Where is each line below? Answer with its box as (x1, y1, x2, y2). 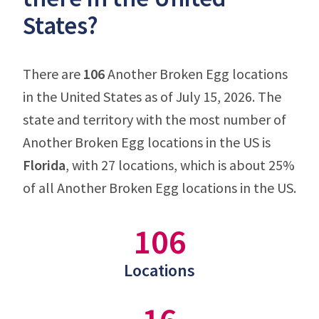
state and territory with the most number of (23, 110, 286, 128)
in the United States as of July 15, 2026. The (23, 88, 281, 105)
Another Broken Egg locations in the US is (23, 133, 271, 151)
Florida (23, 156, 66, 174)
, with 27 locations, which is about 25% (66, 156, 295, 174)
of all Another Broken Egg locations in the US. (23, 179, 296, 197)
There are (23, 65, 83, 83)
